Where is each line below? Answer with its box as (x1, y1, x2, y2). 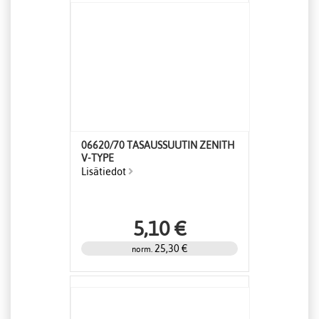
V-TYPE (81, 152, 114, 164)
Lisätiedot (81, 166, 128, 178)
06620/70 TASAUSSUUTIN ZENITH (81, 140, 235, 152)
